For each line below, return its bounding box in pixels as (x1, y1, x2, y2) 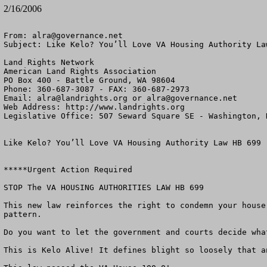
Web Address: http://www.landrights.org (4, 103, 185, 111)
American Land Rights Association (4, 67, 156, 76)
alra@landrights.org (37, 94, 128, 103)
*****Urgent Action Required (4, 165, 137, 174)
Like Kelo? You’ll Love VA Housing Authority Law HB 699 (4, 138, 261, 147)
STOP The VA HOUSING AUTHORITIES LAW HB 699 (4, 183, 204, 192)
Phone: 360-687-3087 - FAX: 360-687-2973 (4, 85, 190, 94)
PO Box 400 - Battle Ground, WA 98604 (4, 76, 175, 85)
